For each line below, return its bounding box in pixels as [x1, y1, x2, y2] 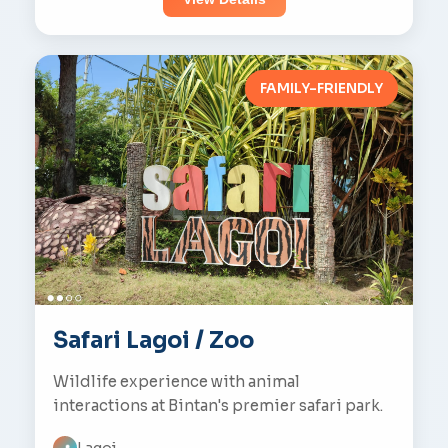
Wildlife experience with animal [53, 372, 300, 391]
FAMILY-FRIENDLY [260, 80, 383, 97]
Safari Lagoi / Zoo [53, 326, 254, 354]
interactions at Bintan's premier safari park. [53, 396, 383, 415]
